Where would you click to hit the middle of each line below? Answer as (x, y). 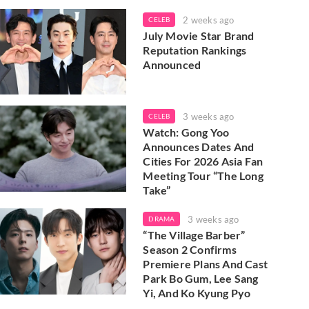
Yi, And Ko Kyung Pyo (197, 293)
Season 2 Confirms (190, 250)
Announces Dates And (199, 147)
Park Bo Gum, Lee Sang (201, 279)
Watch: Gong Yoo (186, 132)
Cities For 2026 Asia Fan (203, 161)
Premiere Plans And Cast (205, 264)
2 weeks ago (209, 20)
